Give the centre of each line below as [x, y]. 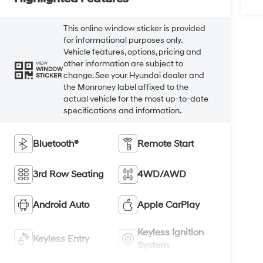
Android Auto [61, 205]
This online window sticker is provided [135, 28]
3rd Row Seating [69, 174]
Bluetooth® [56, 144]
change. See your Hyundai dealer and [134, 75]
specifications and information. [123, 110]
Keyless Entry [61, 239]
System [153, 245]
